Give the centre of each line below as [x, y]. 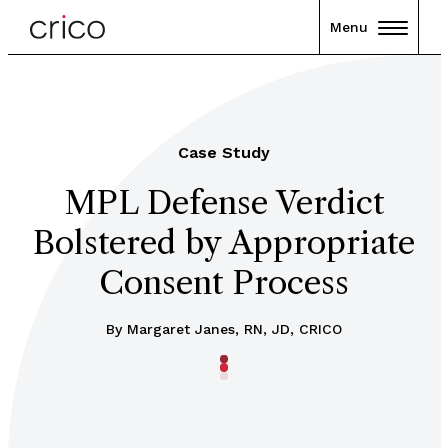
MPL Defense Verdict [224, 202]
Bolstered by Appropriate [224, 242]
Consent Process [224, 282]
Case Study [224, 152]
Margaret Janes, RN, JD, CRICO [234, 329]
